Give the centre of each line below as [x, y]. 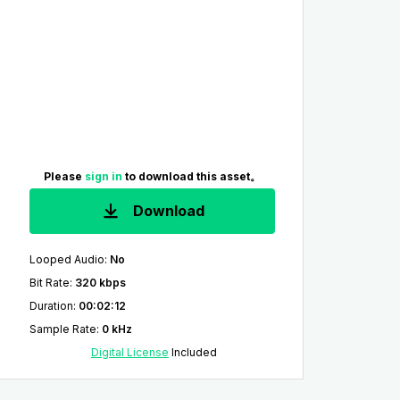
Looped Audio [67, 259]
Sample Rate [62, 329]
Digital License [129, 352]
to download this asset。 [192, 177]
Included [192, 352]
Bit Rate [49, 283]
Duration [51, 306]
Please [64, 177]
